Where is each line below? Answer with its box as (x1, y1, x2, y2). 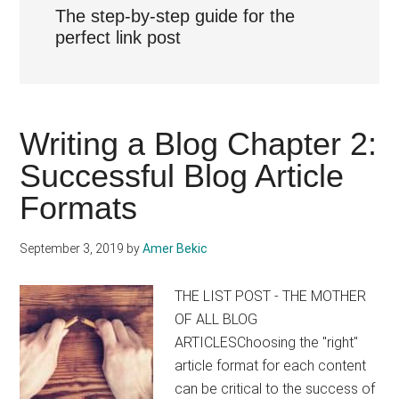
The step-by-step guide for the (55, 6, 296, 26)
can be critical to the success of (175, 380, 376, 397)
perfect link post (55, 28, 182, 47)
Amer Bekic (142, 241, 208, 256)
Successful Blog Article (20, 158, 345, 194)
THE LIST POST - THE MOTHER (175, 288, 367, 305)
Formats (20, 190, 138, 226)
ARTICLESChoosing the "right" (175, 334, 359, 351)
